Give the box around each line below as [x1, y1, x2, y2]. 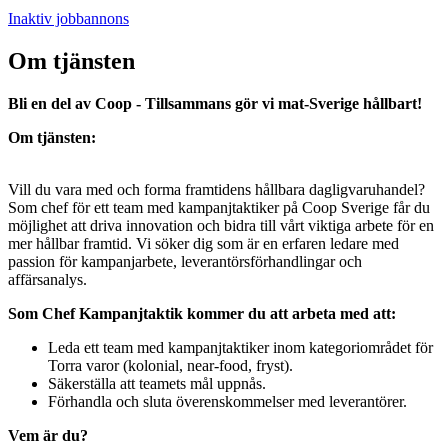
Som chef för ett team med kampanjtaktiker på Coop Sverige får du [8, 199, 430, 217]
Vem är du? [8, 427, 88, 445]
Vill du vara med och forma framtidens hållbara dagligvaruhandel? [8, 181, 425, 199]
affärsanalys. [8, 271, 87, 289]
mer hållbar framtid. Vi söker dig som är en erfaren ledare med [8, 235, 399, 253]
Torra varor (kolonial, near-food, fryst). [48, 357, 293, 375]
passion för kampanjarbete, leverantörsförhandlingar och [8, 253, 362, 271]
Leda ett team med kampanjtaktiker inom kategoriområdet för [48, 339, 433, 357]
